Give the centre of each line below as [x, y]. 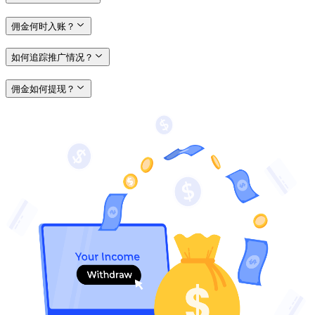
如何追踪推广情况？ [52, 58]
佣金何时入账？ [43, 26]
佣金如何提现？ [43, 89]
